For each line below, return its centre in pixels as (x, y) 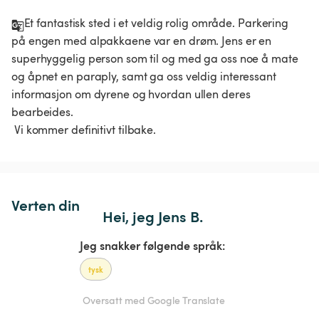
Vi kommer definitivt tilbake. (86, 129)
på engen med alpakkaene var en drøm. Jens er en (143, 40)
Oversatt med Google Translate (153, 300)
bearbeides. (42, 111)
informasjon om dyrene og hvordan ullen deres (132, 94)
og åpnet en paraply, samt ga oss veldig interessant (145, 76)
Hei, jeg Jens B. (152, 216)
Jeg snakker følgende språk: (152, 245)
